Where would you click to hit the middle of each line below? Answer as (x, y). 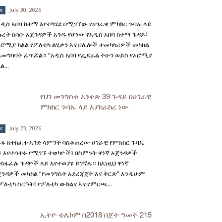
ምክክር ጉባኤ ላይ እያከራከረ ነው (84, 106)
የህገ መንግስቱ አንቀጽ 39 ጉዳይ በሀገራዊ (96, 96)
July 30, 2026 (25, 10)
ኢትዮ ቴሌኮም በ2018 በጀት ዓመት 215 (96, 214)
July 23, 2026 (25, 128)
